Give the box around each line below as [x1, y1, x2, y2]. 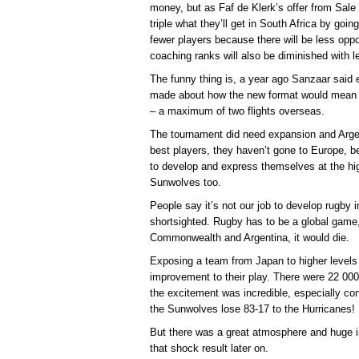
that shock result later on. [150, 342, 268, 355]
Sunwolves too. [150, 175, 221, 188]
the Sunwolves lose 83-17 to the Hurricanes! [150, 302, 355, 315]
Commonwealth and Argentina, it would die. [150, 231, 349, 244]
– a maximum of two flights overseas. [150, 104, 325, 117]
